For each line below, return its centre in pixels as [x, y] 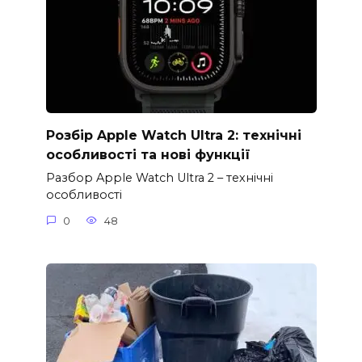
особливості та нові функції [148, 154]
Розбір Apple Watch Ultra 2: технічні [173, 135]
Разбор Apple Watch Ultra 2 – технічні [159, 178]
